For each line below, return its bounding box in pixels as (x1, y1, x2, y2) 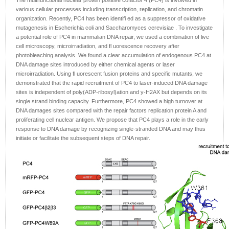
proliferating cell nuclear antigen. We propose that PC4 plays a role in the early (16, 117, 209, 123)
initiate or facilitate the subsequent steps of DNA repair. (16, 135, 150, 142)
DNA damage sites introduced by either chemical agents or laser (16, 61, 175, 68)
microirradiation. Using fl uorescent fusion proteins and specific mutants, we (16, 71, 202, 77)
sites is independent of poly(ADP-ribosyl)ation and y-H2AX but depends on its (16, 89, 207, 96)
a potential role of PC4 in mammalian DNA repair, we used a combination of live (16, 34, 209, 40)
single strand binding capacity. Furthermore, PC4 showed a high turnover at (16, 98, 202, 105)
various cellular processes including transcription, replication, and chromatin (16, 6, 203, 13)
